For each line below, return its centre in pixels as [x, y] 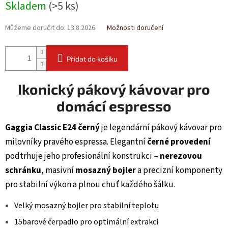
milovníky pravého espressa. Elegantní [76, 142]
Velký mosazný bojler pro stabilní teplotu [87, 206]
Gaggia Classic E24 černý [52, 128]
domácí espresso [114, 106]
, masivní [58, 171]
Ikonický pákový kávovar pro [114, 89]
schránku [23, 171]
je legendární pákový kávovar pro [161, 128]
